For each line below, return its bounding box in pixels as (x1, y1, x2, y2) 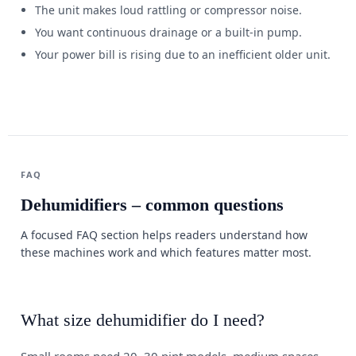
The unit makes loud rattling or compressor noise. (35, 2, 302, 17)
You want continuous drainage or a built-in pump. (35, 25, 302, 40)
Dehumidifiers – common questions (21, 195, 284, 215)
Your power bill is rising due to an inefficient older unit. (35, 47, 331, 62)
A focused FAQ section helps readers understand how (21, 227, 308, 242)
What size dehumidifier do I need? (21, 310, 265, 330)
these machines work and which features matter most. (21, 245, 311, 260)
